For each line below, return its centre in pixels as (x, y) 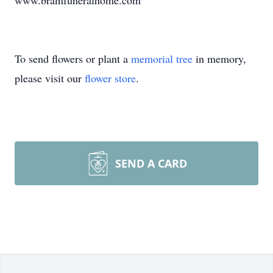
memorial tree (162, 58)
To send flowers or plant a (73, 58)
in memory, (219, 58)
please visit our (50, 78)
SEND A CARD (151, 163)
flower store (110, 78)
